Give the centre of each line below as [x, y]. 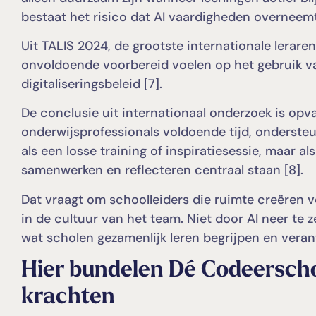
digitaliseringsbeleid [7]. [92, 84]
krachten [68, 298]
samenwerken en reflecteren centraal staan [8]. [162, 170]
